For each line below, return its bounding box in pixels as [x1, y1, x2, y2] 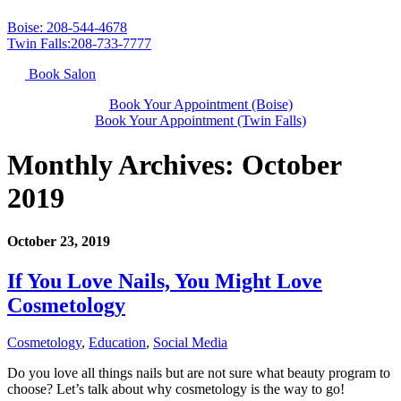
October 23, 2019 [7, 234, 110, 250]
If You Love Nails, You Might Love [7, 269, 322, 293]
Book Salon [29, 66, 96, 82]
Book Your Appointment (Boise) [108, 97, 293, 113]
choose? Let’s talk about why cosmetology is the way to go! [7, 381, 345, 397]
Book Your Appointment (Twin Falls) [95, 113, 306, 129]
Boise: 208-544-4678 [7, 20, 127, 36]
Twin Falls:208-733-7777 [7, 36, 151, 52]
